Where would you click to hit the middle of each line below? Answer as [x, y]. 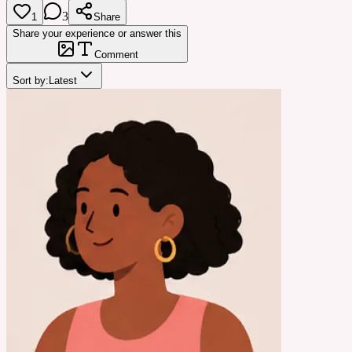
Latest [63, 80]
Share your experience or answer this [97, 33]
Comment [116, 54]
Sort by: [31, 80]
